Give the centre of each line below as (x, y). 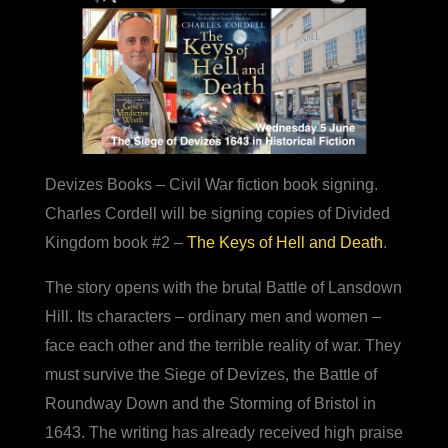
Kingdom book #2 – (115, 242)
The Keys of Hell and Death (284, 242)
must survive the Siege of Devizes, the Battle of (210, 374)
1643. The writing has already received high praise (223, 432)
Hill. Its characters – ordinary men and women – (212, 316)
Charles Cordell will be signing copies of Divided (217, 213)
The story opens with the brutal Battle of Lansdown (223, 287)
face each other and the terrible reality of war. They (222, 345)
